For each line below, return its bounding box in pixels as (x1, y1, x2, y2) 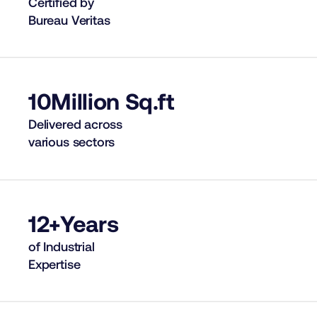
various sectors (28, 134, 115, 150)
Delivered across (28, 116, 123, 132)
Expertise (28, 255, 81, 272)
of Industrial (28, 238, 95, 254)
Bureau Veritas (28, 11, 110, 28)
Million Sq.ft (51, 87, 174, 115)
